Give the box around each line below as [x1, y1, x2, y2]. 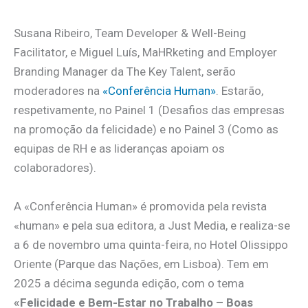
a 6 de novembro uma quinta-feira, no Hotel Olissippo [14, 237, 288, 252]
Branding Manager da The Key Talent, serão [14, 65, 236, 79]
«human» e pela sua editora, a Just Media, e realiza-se [14, 218, 290, 232]
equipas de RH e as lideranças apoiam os [14, 142, 225, 156]
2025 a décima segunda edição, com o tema [14, 276, 244, 290]
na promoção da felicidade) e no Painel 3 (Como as [14, 122, 278, 137]
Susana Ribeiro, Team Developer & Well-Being [14, 26, 246, 41]
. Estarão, [216, 84, 263, 98]
